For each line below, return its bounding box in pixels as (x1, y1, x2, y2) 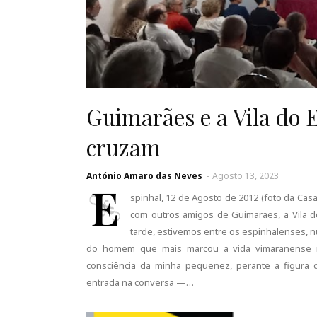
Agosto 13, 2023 (212, 170, 279, 182)
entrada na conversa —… (86, 276, 194, 289)
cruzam (86, 132, 161, 162)
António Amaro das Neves (86, 170, 202, 182)
